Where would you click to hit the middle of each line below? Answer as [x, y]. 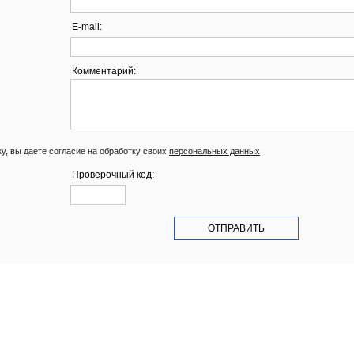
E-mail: [87, 27]
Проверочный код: [113, 175]
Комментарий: [104, 71]
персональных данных [215, 151]
